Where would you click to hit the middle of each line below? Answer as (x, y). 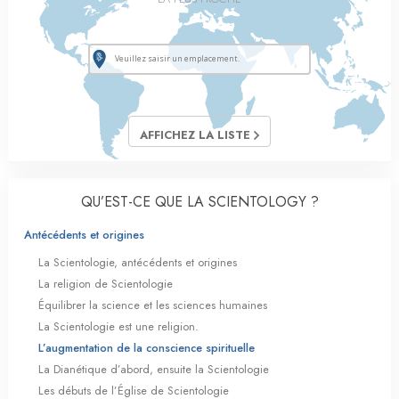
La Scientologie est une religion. (118, 326)
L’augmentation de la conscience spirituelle (147, 348)
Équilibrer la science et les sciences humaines (153, 305)
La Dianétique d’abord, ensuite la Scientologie (154, 369)
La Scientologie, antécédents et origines (138, 262)
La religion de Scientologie (106, 284)
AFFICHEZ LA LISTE (197, 135)
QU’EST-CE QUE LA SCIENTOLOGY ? (199, 202)
